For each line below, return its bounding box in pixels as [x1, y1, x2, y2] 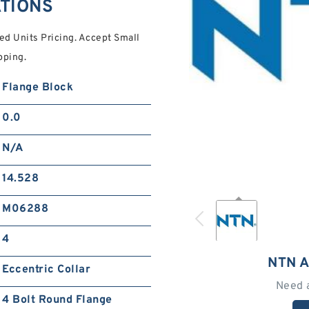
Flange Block [2, 81, 74, 94]
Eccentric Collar [2, 263, 91, 277]
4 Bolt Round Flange [2, 293, 112, 307]
